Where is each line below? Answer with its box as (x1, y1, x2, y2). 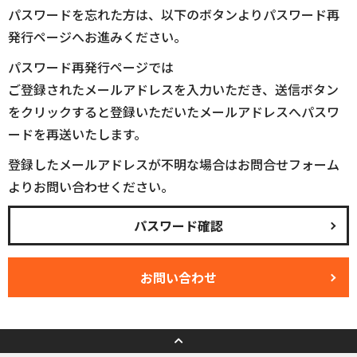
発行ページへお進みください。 (8, 27, 186, 46)
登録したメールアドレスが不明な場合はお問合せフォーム (8, 155, 339, 174)
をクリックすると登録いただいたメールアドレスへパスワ (8, 102, 339, 121)
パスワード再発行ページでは (8, 57, 174, 76)
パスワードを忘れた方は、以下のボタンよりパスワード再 (8, 5, 339, 24)
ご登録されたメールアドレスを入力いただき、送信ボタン (8, 80, 339, 99)
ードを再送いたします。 (8, 124, 147, 143)
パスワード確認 (134, 216, 223, 235)
